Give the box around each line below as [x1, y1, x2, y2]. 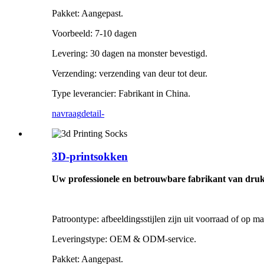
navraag [52, 108, 81, 118]
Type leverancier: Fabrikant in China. [52, 88, 190, 98]
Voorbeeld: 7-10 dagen [52, 28, 137, 38]
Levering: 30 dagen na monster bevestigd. [52, 48, 207, 58]
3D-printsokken [52, 150, 128, 163]
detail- [81, 108, 104, 118]
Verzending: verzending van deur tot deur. [52, 68, 207, 78]
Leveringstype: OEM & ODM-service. [52, 234, 196, 245]
